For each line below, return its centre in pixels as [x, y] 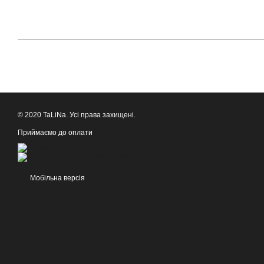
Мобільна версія [57, 178]
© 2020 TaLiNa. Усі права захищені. [77, 115]
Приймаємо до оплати [55, 133]
